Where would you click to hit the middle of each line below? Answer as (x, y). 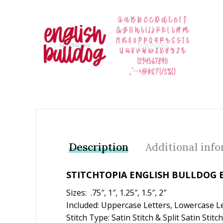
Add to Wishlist (81, 13)
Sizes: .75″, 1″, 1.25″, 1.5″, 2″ (116, 192)
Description (99, 147)
